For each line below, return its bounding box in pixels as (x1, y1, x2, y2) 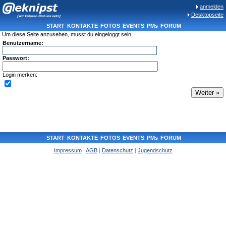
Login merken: (3, 72, 37, 78)
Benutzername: (3, 40, 43, 46)
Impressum (53, 147, 82, 153)
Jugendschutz (137, 147, 173, 153)
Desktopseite (191, 12, 223, 18)
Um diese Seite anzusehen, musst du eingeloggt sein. (2, 31, 133, 37)
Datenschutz (101, 147, 133, 153)
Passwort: (3, 55, 29, 61)
